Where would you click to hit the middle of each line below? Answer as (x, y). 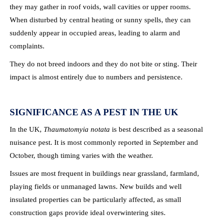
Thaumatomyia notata (77, 129)
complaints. (27, 46)
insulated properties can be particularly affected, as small (95, 200)
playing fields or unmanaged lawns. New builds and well (96, 186)
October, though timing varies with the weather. (81, 155)
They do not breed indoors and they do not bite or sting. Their (103, 64)
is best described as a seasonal (156, 129)
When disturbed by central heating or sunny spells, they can (100, 20)
